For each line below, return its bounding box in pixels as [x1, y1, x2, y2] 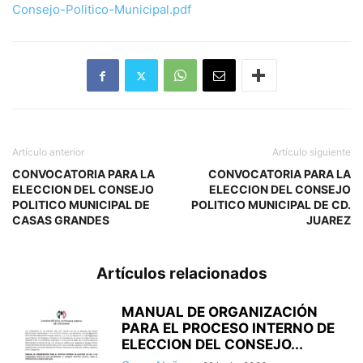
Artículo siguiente [272, 146, 351, 159]
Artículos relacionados [96, 264, 267, 284]
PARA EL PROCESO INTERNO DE [122, 320, 335, 337]
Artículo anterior [12, 146, 84, 159]
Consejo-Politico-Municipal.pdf [12, 2, 191, 18]
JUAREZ [306, 213, 351, 228]
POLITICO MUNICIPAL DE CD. [191, 198, 351, 212]
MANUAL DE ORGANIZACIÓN [122, 304, 318, 321]
